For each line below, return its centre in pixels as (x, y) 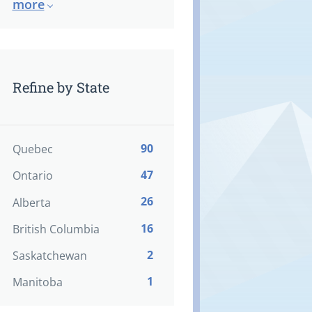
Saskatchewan (49, 255)
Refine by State (61, 87)
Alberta (31, 202)
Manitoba (37, 282)
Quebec (32, 149)
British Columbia (56, 229)
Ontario (32, 176)
